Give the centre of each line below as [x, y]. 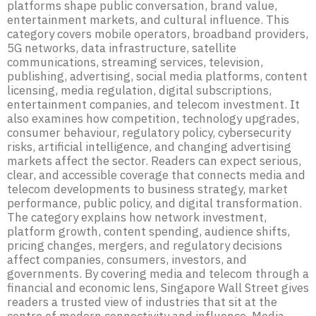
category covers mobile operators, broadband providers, [158, 34]
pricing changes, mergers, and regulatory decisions [145, 245]
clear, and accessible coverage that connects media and [156, 175]
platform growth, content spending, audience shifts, [148, 231]
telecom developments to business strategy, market [147, 189]
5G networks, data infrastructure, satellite [122, 48]
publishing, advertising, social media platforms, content [157, 76]
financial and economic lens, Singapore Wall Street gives [158, 288]
